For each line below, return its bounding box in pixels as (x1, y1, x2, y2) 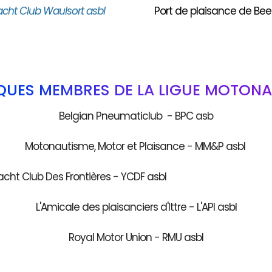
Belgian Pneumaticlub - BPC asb (59, 109, 213, 124)
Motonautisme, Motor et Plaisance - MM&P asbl (24, 139, 248, 154)
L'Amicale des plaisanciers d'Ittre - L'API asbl (35, 200, 237, 215)
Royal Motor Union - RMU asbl (69, 230, 203, 245)
